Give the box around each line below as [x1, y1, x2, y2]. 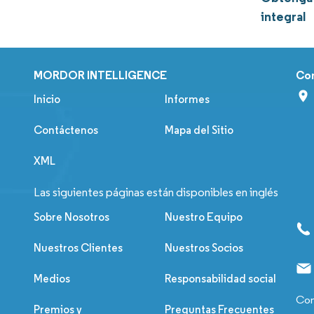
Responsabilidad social [165, 272, 277, 286]
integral [261, 8, 306, 25]
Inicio [34, 93, 60, 107]
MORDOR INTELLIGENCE [34, 68, 167, 83]
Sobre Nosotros [34, 210, 109, 224]
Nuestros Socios [165, 241, 244, 255]
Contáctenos [34, 123, 98, 137]
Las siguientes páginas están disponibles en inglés [34, 185, 278, 200]
